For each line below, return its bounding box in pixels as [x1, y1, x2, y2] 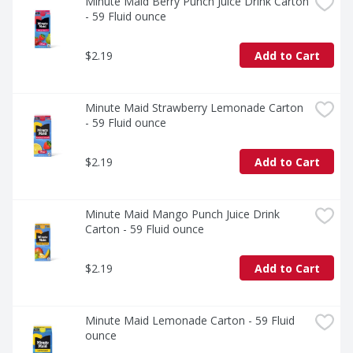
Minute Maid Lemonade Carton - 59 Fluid [85, 313, 295, 329]
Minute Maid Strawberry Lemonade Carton [85, 100, 303, 116]
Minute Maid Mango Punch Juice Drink [85, 206, 280, 222]
